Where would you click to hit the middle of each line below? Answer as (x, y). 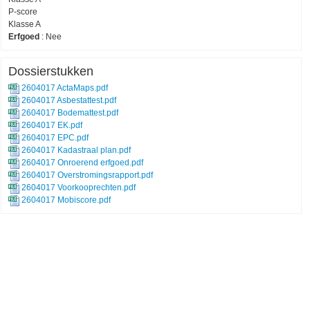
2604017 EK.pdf (51, 125)
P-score (23, 12)
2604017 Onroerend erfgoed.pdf (81, 163)
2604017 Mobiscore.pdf (65, 200)
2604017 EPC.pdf (54, 138)
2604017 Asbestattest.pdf (68, 100)
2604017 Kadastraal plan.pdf (75, 150)
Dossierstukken (51, 71)
